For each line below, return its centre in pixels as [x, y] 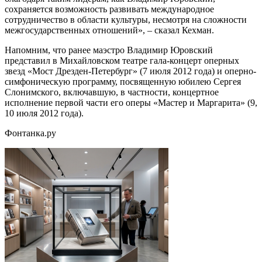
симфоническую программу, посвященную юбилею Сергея [123, 81]
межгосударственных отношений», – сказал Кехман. [109, 30]
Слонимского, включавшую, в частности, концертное [112, 92]
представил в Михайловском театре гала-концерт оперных [122, 60]
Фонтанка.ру [30, 133]
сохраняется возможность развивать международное [109, 9]
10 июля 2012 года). [44, 113]
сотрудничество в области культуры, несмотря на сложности [126, 19]
